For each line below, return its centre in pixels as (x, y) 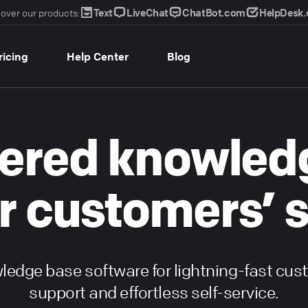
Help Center (98, 56)
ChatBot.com (214, 12)
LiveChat (148, 12)
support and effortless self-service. (154, 293)
